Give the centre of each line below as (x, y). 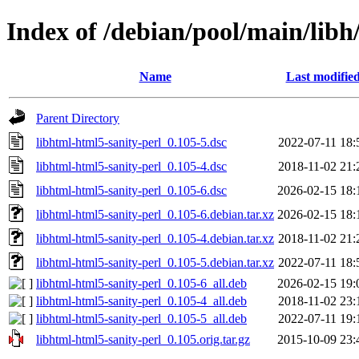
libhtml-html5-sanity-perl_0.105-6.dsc (131, 190)
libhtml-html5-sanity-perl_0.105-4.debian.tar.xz (155, 238)
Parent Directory (78, 118)
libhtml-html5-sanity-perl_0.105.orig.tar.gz (143, 339)
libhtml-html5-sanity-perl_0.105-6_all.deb (141, 283)
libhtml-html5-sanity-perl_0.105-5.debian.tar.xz (155, 262)
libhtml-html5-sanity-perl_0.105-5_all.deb (141, 318)
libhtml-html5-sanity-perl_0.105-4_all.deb (141, 301)
